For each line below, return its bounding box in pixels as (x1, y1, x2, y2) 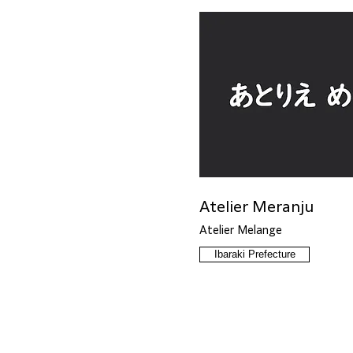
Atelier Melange (199, 225, 282, 236)
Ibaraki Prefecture (214, 248, 295, 260)
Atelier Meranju (199, 199, 314, 214)
